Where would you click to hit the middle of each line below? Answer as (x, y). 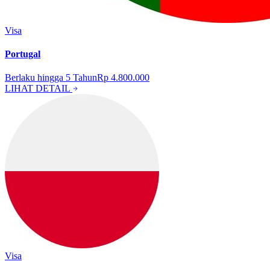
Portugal (23, 54)
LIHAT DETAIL (39, 89)
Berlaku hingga (35, 78)
